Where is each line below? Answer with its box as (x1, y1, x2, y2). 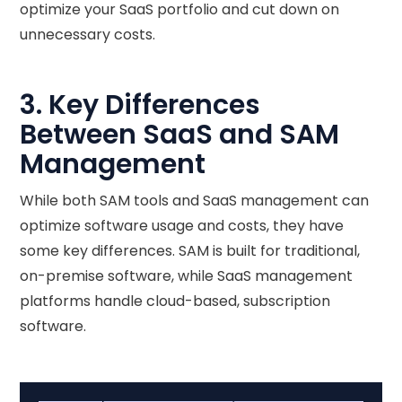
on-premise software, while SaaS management (20, 265, 354, 286)
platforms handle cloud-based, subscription (20, 290, 331, 311)
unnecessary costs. (20, 23, 156, 45)
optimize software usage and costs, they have (20, 214, 345, 236)
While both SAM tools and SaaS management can (20, 189, 370, 211)
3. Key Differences (20, 85, 261, 124)
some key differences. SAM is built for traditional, (20, 240, 361, 261)
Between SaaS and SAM (20, 115, 340, 153)
